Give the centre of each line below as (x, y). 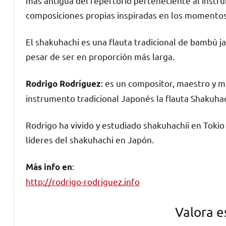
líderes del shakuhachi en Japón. (90, 139)
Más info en (49, 166)
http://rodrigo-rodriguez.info (83, 181)
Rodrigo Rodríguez (63, 83)
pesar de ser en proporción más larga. (100, 56)
